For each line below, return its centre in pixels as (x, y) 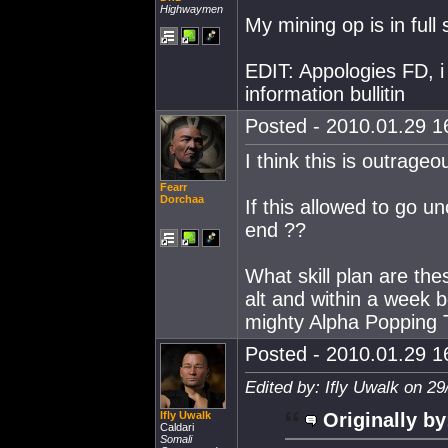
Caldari (177, 427)
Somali (176, 439)
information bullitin (325, 94)
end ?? (275, 230)
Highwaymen (191, 9)
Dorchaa (182, 199)
